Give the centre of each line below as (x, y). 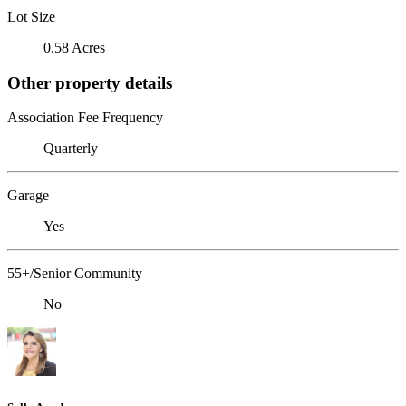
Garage (28, 196)
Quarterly (71, 149)
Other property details (90, 82)
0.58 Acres (74, 47)
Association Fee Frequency (85, 118)
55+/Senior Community (75, 274)
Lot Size (31, 16)
